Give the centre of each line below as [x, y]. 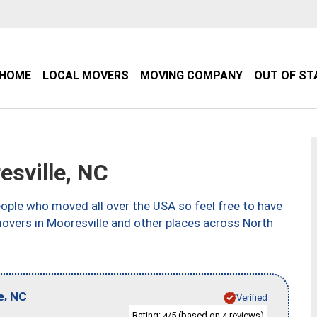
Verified [252, 297]
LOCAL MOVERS [86, 75]
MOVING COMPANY [191, 75]
